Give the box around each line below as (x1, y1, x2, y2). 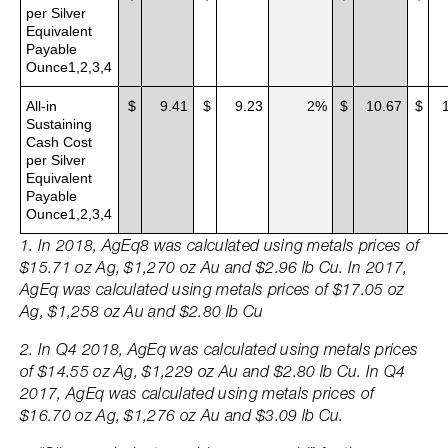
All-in (26, 98, 57, 114)
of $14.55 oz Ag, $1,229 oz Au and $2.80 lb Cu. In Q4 (20, 361, 406, 381)
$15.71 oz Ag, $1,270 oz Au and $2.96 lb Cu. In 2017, (20, 257, 408, 277)
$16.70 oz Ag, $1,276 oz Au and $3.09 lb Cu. (20, 405, 344, 425)
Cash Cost (26, 134, 92, 150)
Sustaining (26, 116, 92, 132)
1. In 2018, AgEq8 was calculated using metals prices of (20, 235, 420, 255)
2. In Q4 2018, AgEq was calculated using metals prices (20, 339, 419, 359)
